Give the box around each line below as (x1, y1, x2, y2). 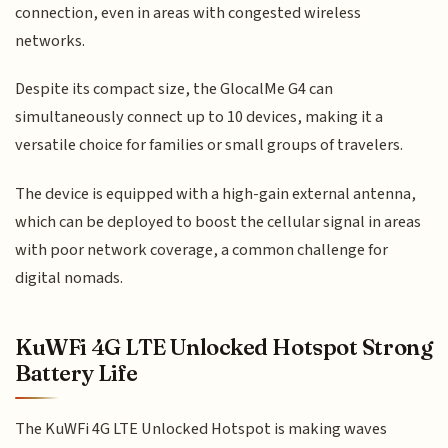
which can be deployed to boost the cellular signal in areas (15, 209, 422, 234)
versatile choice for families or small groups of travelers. (15, 133, 404, 158)
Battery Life (15, 358, 138, 387)
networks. (15, 28, 86, 53)
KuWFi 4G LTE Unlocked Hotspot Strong (15, 332, 433, 361)
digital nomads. (15, 265, 124, 290)
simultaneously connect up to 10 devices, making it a (15, 105, 384, 130)
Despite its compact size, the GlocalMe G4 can (15, 77, 334, 102)
